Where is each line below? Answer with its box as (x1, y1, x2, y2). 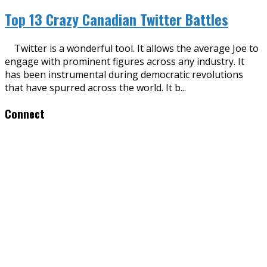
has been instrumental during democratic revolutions (5, 68, 243, 82)
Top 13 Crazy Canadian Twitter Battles (5, 8, 228, 30)
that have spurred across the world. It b (5, 81, 181, 95)
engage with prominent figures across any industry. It (5, 55, 244, 69)
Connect (5, 105, 45, 122)
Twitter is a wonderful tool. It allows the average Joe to (5, 42, 259, 55)
